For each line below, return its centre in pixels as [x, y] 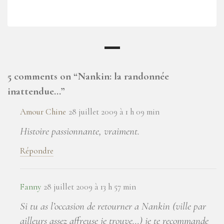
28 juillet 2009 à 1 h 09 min [114, 112]
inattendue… [34, 91]
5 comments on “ [42, 76]
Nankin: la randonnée [123, 76]
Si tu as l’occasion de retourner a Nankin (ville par [113, 206]
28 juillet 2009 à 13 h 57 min [90, 187]
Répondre [37, 151]
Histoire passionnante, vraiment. [80, 131]
